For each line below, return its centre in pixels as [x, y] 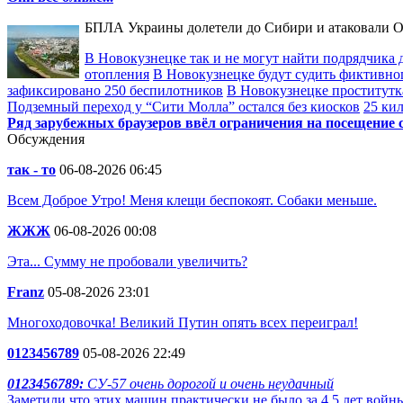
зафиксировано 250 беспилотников [115, 90]
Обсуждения [46, 139]
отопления [117, 74]
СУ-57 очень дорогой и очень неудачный [210, 384]
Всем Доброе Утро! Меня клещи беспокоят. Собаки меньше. [192, 200]
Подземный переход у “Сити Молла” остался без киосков [184, 107]
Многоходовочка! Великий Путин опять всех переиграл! [183, 322]
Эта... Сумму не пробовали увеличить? [127, 261]
